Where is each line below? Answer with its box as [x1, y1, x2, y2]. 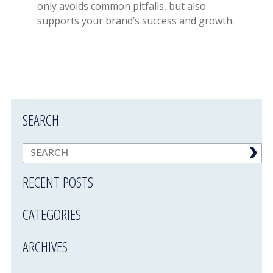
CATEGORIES [23, 204, 82, 224]
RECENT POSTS [23, 172, 94, 192]
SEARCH [23, 110, 60, 130]
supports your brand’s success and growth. [37, 14, 235, 27]
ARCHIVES [23, 236, 68, 257]
